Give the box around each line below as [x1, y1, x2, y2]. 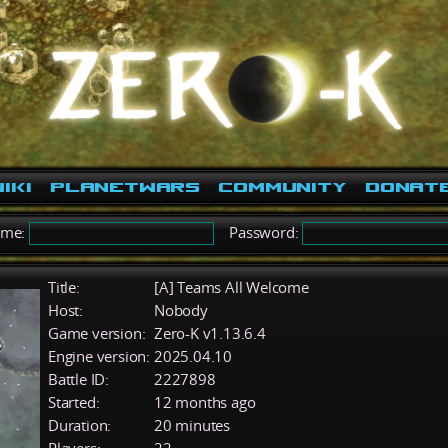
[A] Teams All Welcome [154, 277, 309, 297]
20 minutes [154, 415, 230, 435]
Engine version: [48, 346, 150, 366]
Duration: [48, 415, 112, 435]
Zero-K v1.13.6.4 [154, 323, 266, 343]
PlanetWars [50, 181, 200, 193]
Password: [214, 222, 303, 242]
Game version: [48, 323, 146, 343]
